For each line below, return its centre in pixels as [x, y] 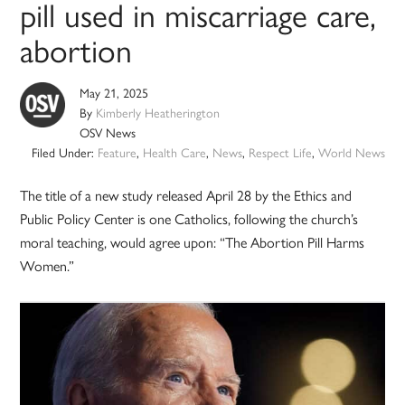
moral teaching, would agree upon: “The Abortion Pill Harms [193, 242]
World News [351, 152]
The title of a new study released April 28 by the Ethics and [186, 195]
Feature [117, 152]
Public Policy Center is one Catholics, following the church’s [189, 219]
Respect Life [280, 152]
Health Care [174, 152]
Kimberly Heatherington [158, 113]
